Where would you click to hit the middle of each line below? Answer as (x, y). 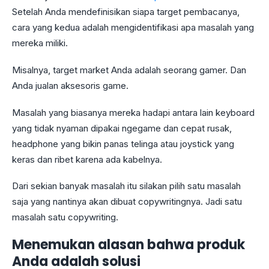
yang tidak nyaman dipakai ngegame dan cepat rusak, (122, 128)
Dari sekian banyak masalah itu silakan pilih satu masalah (126, 186)
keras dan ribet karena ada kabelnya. (88, 159)
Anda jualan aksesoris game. (71, 85)
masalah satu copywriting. (66, 217)
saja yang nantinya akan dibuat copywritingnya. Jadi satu (127, 202)
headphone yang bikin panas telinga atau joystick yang (123, 144)
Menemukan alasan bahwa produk (128, 245)
